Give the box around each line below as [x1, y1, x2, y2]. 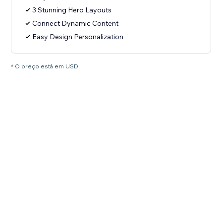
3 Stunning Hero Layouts [32, 5, 112, 15]
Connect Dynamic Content [32, 19, 119, 28]
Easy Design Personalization [32, 32, 124, 42]
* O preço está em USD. [11, 62, 80, 70]
